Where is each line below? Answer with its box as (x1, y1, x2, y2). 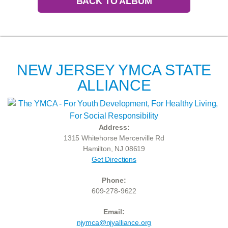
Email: (103, 208, 125, 216)
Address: (98, 123, 130, 132)
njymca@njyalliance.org (76, 218, 152, 227)
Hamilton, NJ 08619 (82, 145, 146, 153)
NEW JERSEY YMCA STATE (16, 62, 212, 79)
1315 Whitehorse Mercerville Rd (63, 134, 165, 142)
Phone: (101, 176, 127, 185)
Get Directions (92, 155, 136, 164)
